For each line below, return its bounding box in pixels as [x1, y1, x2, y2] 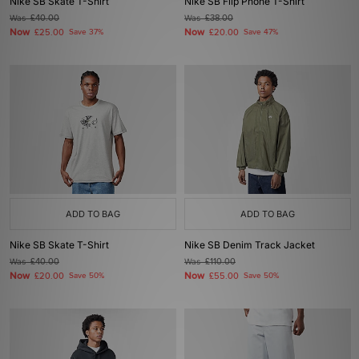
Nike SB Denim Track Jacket [184, 239, 315, 251]
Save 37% [69, 27, 103, 37]
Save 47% [244, 27, 278, 37]
